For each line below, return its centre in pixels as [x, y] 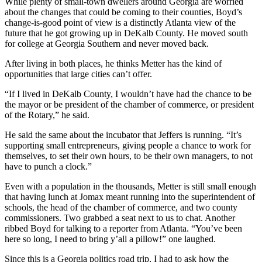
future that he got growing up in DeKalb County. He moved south [126, 33]
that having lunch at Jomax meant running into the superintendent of [130, 196]
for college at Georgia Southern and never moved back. [107, 43]
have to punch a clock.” [48, 166]
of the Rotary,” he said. [47, 115]
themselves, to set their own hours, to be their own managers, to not [129, 156]
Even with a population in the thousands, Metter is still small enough [130, 186]
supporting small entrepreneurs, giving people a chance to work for [128, 145]
